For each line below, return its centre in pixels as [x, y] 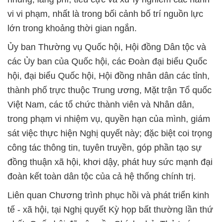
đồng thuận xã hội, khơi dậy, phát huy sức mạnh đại [110, 162]
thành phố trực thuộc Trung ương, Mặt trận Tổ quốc [110, 90]
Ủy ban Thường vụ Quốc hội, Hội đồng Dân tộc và [107, 47]
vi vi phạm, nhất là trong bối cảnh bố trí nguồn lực [105, 14]
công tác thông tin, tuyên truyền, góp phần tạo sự [105, 147]
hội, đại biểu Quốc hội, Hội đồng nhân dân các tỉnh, [109, 76]
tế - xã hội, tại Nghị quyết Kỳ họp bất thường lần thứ [110, 209]
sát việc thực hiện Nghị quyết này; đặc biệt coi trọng [110, 133]
